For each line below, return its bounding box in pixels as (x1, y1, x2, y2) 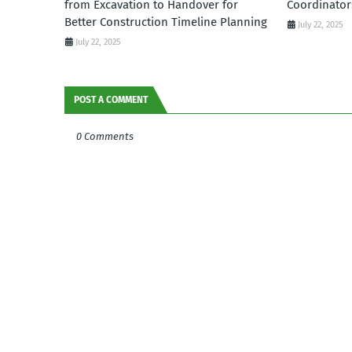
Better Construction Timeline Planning (64, 15, 267, 29)
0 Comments (76, 130, 134, 142)
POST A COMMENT (74, 94, 148, 105)
